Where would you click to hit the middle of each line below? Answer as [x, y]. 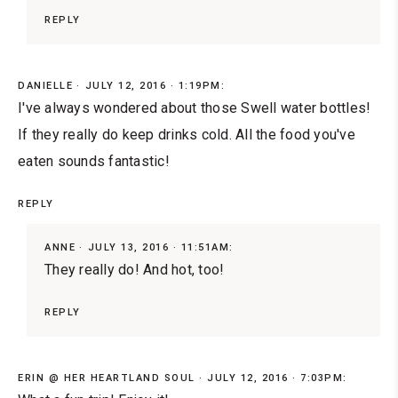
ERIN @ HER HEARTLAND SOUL [107, 378]
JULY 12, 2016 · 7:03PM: [277, 378]
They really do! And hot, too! [135, 269]
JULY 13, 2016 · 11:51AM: [160, 247]
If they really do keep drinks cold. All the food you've [187, 134]
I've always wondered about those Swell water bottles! [195, 107]
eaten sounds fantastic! [94, 161]
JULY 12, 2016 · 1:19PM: [155, 85]
